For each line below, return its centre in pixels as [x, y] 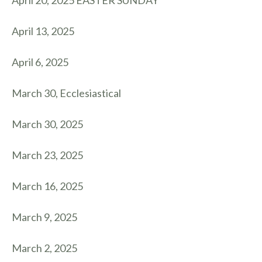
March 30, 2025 [47, 124]
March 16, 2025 [47, 186]
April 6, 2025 [40, 62]
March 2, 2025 [44, 248]
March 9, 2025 [44, 217]
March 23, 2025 [47, 155]
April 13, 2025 [43, 31]
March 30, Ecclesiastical [66, 93]
